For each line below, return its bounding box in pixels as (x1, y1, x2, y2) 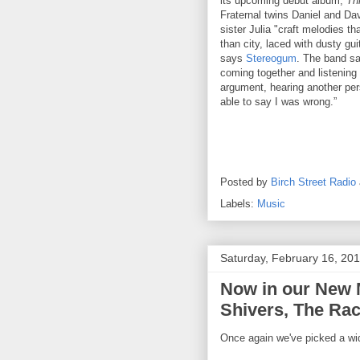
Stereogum (246, 51, 297, 64)
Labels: (220, 197, 257, 210)
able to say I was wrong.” (220, 95, 337, 108)
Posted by (220, 175, 271, 188)
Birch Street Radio (271, 175, 356, 188)
